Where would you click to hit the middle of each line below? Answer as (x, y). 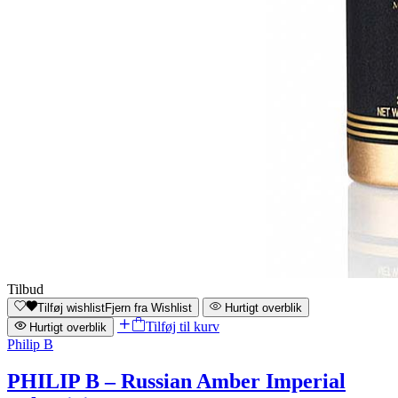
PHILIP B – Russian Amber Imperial (176, 382)
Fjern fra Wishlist (148, 307)
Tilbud (25, 289)
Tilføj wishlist (71, 307)
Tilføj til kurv (183, 326)
